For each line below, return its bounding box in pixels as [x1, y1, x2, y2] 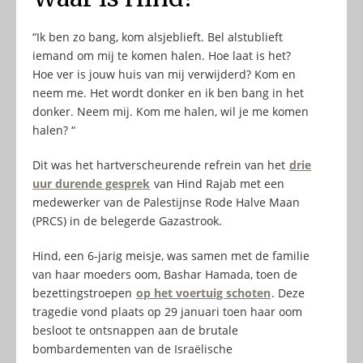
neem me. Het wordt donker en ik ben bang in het [32, 85, 304, 101]
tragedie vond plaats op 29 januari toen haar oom [32, 304, 302, 320]
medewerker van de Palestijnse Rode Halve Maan [32, 194, 300, 211]
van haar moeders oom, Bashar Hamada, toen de [32, 267, 297, 283]
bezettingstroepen [32, 285, 135, 301]
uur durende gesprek [32, 176, 150, 192]
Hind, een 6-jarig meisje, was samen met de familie [32, 248, 310, 264]
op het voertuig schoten [136, 285, 271, 301]
